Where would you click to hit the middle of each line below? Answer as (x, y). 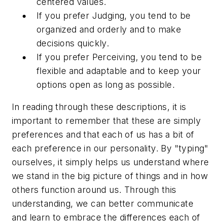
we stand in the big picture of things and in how (110, 176)
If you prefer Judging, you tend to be (114, 15)
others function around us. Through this (94, 190)
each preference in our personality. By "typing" (110, 148)
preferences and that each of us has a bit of (103, 135)
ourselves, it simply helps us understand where (110, 162)
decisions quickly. (73, 43)
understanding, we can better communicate (103, 204)
